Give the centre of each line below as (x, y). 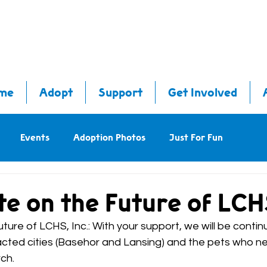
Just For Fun (196, 137)
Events (35, 137)
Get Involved (203, 92)
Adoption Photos (109, 137)
